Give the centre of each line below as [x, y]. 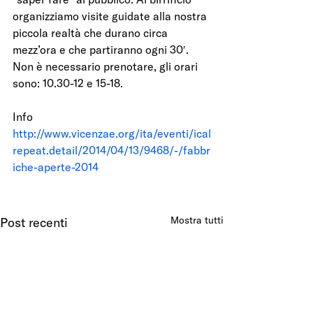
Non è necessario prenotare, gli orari [107, 67]
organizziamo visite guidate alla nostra [111, 16]
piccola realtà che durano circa [92, 33]
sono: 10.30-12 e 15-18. [68, 83]
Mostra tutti [197, 220]
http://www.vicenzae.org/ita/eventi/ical [112, 134]
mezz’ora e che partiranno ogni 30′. [102, 50]
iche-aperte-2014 [56, 167]
